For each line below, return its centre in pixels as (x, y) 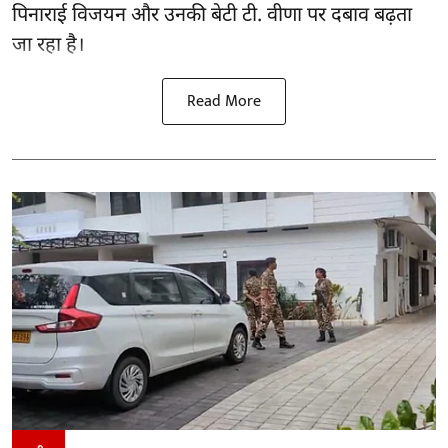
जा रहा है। (48, 45)
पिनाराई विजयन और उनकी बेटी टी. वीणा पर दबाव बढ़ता (212, 15)
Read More (224, 101)
